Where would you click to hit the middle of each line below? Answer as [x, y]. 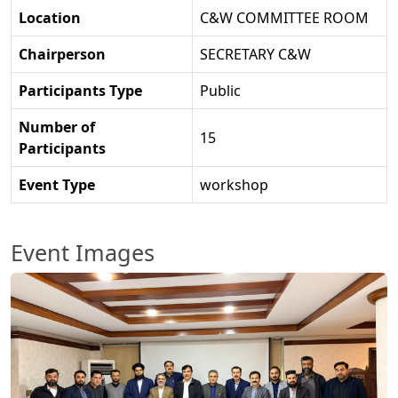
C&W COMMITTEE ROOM [284, 18]
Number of [57, 127]
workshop [234, 185]
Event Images [83, 253]
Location [50, 18]
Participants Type [80, 91]
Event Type [57, 185]
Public [220, 91]
